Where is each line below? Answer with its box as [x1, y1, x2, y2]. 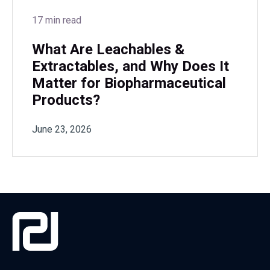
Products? [32, 92, 100, 109]
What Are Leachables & [32, 41, 184, 58]
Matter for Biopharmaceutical [32, 75, 226, 92]
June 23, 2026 [32, 123, 92, 135]
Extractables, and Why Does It [32, 58, 229, 75]
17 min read [32, 14, 81, 26]
